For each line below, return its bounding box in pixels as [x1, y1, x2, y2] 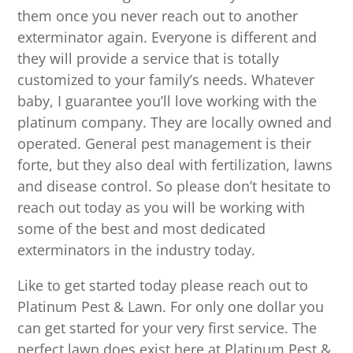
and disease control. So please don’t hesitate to [17, 176, 332, 196]
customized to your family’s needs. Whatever [17, 70, 315, 90]
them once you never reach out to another [17, 6, 299, 26]
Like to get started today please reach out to [17, 276, 309, 295]
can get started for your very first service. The [17, 318, 318, 338]
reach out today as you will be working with [17, 198, 306, 217]
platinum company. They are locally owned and [17, 113, 333, 132]
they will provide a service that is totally [17, 49, 280, 69]
